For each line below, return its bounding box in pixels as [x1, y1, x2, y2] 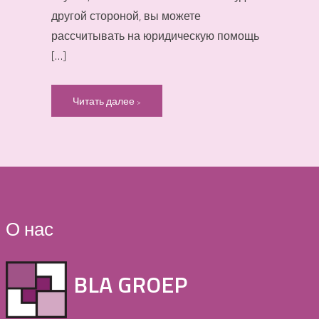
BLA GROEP [73, 267, 187, 302]
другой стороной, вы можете [51, 6, 201, 24]
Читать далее [73, 93, 137, 108]
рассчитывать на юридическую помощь [51, 26, 259, 44]
